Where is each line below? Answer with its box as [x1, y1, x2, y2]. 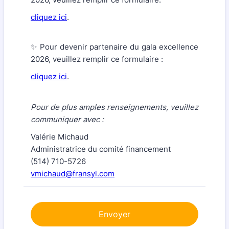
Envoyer [99, 209, 130, 219]
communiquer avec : [31, 114, 104, 124]
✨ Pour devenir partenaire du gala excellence [31, 42, 198, 52]
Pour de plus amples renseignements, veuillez [31, 102, 198, 112]
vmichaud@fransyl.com [31, 169, 114, 178]
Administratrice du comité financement [31, 144, 171, 154]
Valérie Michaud [31, 132, 88, 142]
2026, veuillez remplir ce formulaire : [31, 54, 163, 64]
